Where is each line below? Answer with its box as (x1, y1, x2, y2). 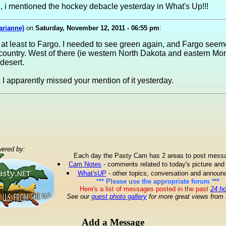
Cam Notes (69, 160, 101, 168)
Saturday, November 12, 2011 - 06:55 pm (35, 24, 159, 32)
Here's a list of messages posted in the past (80, 185, 208, 193)
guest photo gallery (91, 193, 147, 200)
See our (67, 193, 91, 200)
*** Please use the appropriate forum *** (96, 178, 219, 185)
